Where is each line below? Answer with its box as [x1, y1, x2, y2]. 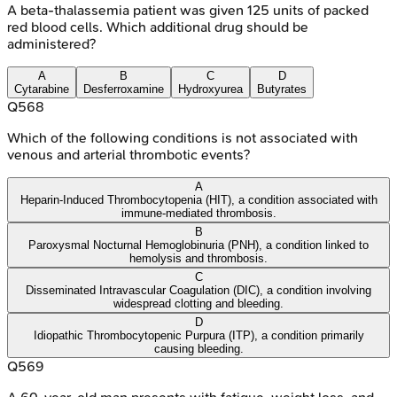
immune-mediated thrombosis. [121, 206, 276, 220]
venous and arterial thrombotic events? [7, 145, 250, 163]
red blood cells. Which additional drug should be [7, 18, 308, 35]
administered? [7, 35, 96, 52]
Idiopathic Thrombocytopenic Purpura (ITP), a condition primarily [33, 328, 364, 342]
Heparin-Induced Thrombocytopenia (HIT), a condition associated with [19, 192, 378, 206]
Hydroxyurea [178, 82, 243, 96]
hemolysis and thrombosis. [129, 251, 268, 265]
